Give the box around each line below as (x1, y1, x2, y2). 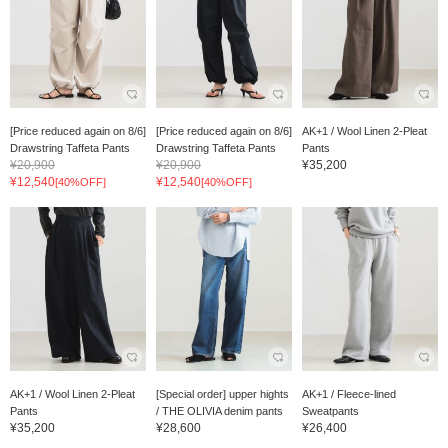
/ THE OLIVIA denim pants (155, 404, 283, 417)
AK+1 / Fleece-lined (301, 387, 396, 400)
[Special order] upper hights (155, 387, 289, 400)
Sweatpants (301, 404, 359, 417)
